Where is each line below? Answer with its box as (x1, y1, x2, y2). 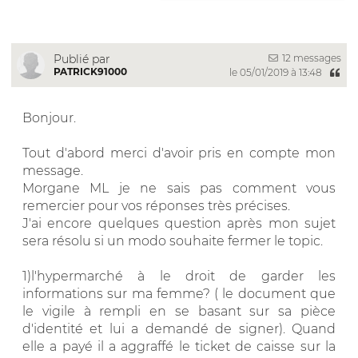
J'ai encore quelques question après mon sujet (22, 215, 336, 231)
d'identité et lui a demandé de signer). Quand (22, 320, 336, 336)
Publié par (54, 51, 110, 66)
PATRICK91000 (54, 65, 127, 78)
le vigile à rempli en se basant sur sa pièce (22, 303, 336, 319)
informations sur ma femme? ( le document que (22, 285, 336, 301)
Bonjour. (22, 109, 76, 125)
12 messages (280, 51, 341, 64)
